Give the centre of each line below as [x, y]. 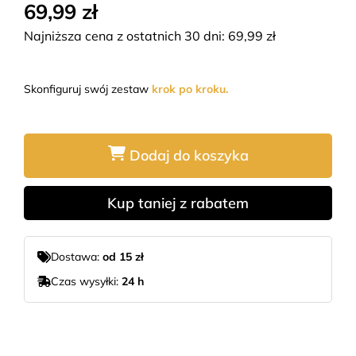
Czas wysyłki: [86, 281]
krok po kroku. [190, 89]
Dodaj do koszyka [189, 156]
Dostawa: [77, 256]
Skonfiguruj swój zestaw [88, 89]
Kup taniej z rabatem [178, 203]
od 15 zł [123, 256]
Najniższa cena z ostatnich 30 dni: [126, 36]
